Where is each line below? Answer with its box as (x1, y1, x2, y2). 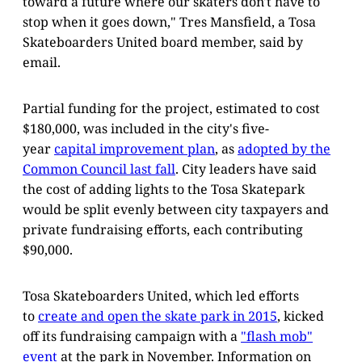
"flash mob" (241, 326, 313, 345)
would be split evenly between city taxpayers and (23, 200, 329, 218)
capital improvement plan (54, 139, 215, 158)
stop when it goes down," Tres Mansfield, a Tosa (23, 12, 316, 31)
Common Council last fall (23, 159, 175, 178)
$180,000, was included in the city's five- (23, 119, 269, 137)
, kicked (277, 306, 324, 325)
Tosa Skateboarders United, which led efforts (23, 286, 299, 305)
